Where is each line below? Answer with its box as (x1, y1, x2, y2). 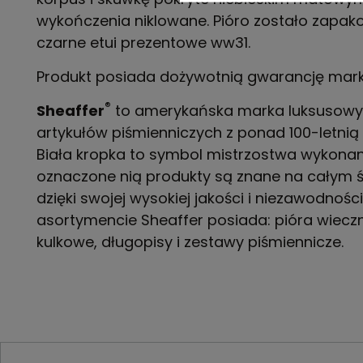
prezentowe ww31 (121, 32, 248, 53)
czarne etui (36, 32, 121, 53)
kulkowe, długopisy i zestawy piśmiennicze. (36, 232, 344, 252)
